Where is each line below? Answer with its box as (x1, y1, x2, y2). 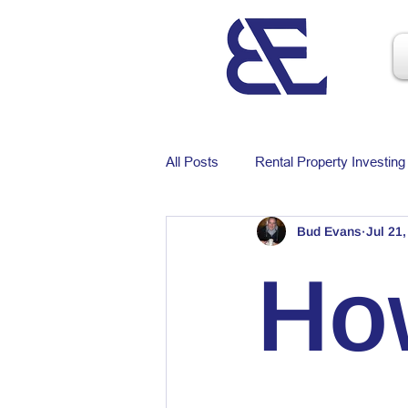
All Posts (166, 153, 219, 169)
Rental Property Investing (255, 153, 405, 169)
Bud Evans (297, 223, 362, 239)
